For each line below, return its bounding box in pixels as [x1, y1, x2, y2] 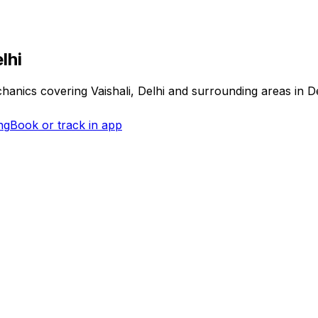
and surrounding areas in [165, 83, 307, 98]
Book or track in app [10, 117, 122, 132]
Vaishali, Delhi [91, 83, 165, 98]
